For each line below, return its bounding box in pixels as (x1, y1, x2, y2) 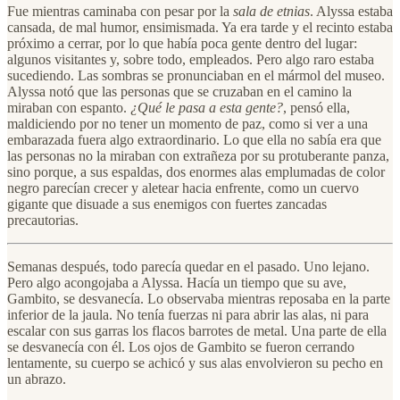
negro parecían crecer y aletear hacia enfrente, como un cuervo (7, 179, 359, 196)
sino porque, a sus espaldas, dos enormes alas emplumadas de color (7, 163, 385, 179)
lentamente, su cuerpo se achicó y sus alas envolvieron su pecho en (7, 354, 383, 371)
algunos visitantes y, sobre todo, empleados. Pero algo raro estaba (7, 51, 374, 67)
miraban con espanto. (7, 99, 130, 115)
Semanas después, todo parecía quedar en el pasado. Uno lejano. (7, 258, 370, 274)
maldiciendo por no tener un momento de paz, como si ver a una (7, 115, 368, 131)
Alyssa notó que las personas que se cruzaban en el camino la (7, 83, 352, 99)
